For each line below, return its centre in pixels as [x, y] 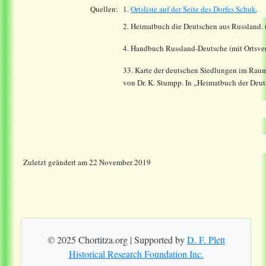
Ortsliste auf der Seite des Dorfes [183, 9]
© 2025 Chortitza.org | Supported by [117, 240]
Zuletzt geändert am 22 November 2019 [87, 162]
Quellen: [104, 9]
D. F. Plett [206, 240]
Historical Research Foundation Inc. [136, 254]
